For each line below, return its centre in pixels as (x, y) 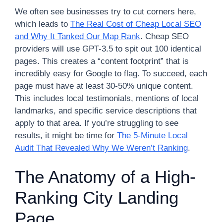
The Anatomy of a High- (105, 177)
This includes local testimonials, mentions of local (107, 98)
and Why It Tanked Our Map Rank (78, 36)
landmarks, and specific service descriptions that (106, 111)
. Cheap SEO (165, 36)
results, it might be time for (66, 135)
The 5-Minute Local (152, 135)
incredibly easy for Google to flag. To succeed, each (111, 73)
